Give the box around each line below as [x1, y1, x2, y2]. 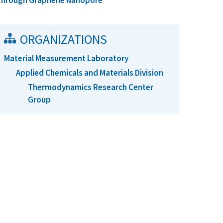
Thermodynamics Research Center [28, 82, 153, 93]
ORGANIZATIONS [20, 31, 107, 47]
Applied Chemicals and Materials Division [16, 67, 163, 79]
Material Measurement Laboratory [4, 53, 128, 64]
